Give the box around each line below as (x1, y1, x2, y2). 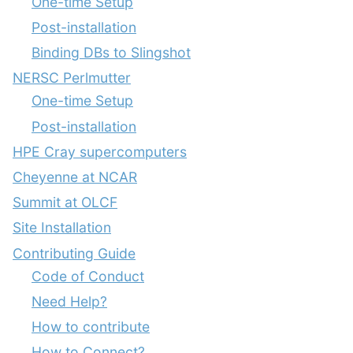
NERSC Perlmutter (13, 69, 131, 87)
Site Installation (13, 219, 111, 236)
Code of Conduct (32, 267, 144, 284)
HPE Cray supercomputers (13, 143, 187, 160)
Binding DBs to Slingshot (32, 44, 191, 61)
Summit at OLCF (13, 194, 117, 211)
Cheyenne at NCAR (13, 168, 137, 185)
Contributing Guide (13, 244, 136, 262)
